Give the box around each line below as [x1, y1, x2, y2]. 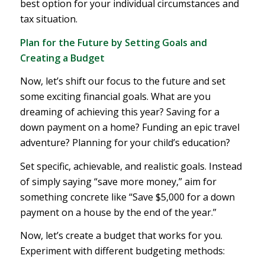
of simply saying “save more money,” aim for [20, 174, 216, 188]
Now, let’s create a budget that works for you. [20, 229, 222, 243]
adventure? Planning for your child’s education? [20, 136, 230, 150]
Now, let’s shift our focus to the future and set [20, 75, 225, 88]
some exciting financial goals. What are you [20, 90, 211, 104]
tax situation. [20, 12, 77, 25]
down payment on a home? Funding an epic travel [20, 121, 240, 134]
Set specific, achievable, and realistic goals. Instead [20, 159, 242, 173]
